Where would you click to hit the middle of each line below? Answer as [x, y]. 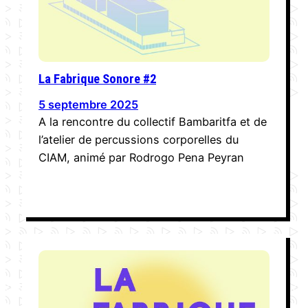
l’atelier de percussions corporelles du [139, 139]
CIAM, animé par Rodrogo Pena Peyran [141, 157]
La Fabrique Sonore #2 [97, 78]
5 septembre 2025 [88, 104]
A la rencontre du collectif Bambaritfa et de [153, 121]
